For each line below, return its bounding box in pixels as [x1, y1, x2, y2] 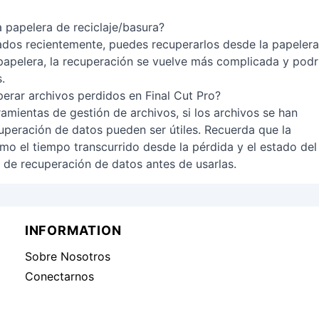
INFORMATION [24, 223, 122, 238]
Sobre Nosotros [24, 249, 110, 263]
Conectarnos [24, 269, 94, 283]
